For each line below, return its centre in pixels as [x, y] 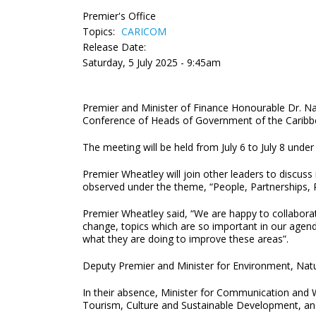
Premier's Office [119, 16]
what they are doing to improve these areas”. [186, 239]
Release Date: [114, 47]
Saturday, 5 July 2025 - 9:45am [152, 62]
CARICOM [144, 31]
